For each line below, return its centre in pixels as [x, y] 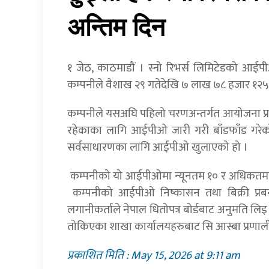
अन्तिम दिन [116, 28]
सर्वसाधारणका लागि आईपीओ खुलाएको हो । [158, 147]
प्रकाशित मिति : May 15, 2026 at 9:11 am [154, 255]
